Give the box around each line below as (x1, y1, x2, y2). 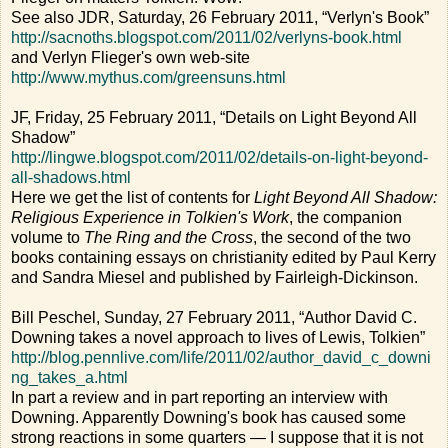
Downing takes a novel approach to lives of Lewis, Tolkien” (11, 329, 425, 347)
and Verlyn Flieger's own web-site (11, 49, 250, 67)
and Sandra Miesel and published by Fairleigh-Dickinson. (11, 269, 418, 287)
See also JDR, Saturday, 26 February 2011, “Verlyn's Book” (11, 9, 429, 27)
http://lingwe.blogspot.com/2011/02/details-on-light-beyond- (11, 149, 428, 167)
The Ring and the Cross (84, 229, 253, 247)
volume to (11, 229, 84, 247)
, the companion (289, 209, 402, 227)
